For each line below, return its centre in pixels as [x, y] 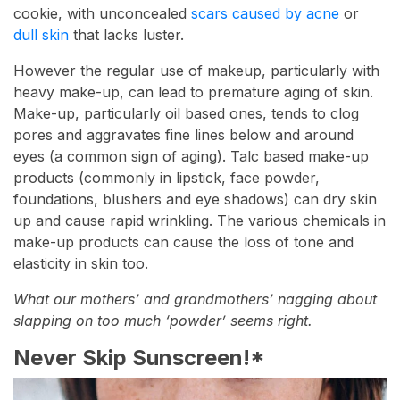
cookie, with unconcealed [102, 13]
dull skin [41, 34]
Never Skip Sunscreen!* [139, 357]
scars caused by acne [265, 13]
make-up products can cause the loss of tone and [183, 242]
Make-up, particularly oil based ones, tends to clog [186, 113]
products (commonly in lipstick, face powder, [167, 177]
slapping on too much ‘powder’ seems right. [163, 320]
